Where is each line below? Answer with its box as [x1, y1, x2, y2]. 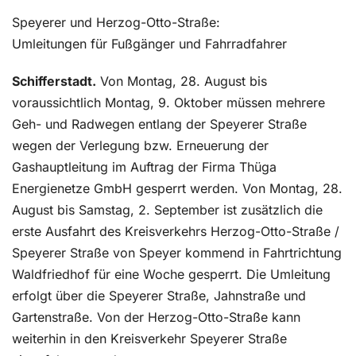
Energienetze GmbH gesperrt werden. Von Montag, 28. [12, 180, 342, 196]
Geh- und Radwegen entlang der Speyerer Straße [12, 116, 307, 132]
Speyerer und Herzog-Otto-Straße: [12, 14, 220, 30]
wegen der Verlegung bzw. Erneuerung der [12, 137, 269, 153]
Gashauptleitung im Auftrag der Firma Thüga [12, 159, 277, 175]
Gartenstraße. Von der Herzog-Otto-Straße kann [12, 309, 300, 325]
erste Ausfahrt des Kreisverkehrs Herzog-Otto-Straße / [12, 223, 339, 239]
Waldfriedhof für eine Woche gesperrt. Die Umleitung [12, 266, 331, 282]
